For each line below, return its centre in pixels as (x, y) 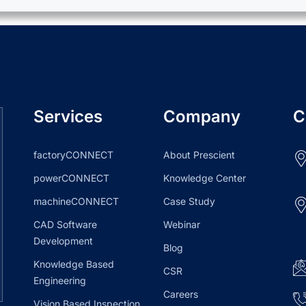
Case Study (189, 201)
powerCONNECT (71, 178)
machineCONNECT (76, 201)
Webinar (182, 225)
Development (63, 241)
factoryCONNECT (73, 155)
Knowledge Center (205, 178)
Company (202, 117)
